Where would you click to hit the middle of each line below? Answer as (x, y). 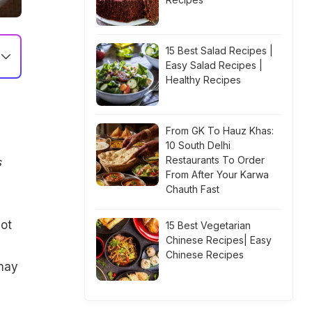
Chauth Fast (193, 189)
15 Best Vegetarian (208, 225)
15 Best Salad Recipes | (219, 50)
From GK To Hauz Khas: (220, 131)
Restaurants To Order (215, 160)
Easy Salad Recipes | (214, 65)
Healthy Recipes (203, 80)
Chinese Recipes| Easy (219, 240)
